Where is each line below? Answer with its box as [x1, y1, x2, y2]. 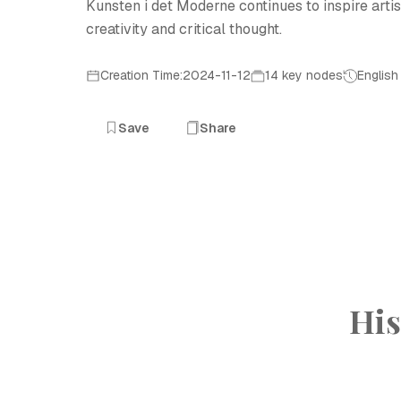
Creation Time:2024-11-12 [100, 67, 251, 83]
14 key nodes [265, 67, 343, 83]
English [357, 67, 398, 83]
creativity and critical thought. [86, 20, 282, 38]
